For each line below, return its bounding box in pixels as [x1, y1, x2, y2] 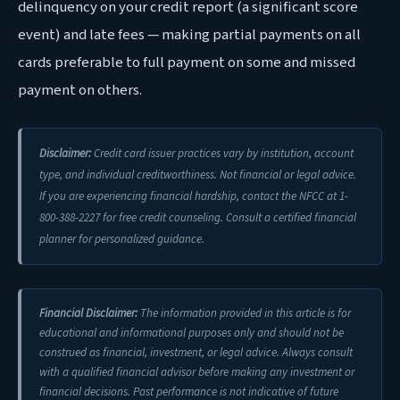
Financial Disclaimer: [39, 305, 137, 322]
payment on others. [18, 79, 142, 101]
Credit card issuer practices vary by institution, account [91, 145, 354, 162]
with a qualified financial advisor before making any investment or [39, 364, 354, 381]
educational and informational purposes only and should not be [39, 325, 344, 342]
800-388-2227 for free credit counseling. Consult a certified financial [39, 209, 356, 226]
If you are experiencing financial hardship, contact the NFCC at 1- [39, 187, 348, 204]
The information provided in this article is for [137, 305, 351, 322]
